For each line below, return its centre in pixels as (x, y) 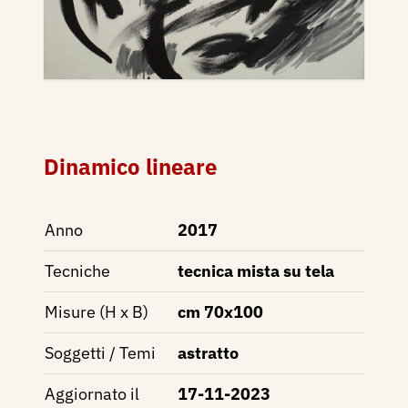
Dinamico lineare (130, 166)
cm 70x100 (220, 311)
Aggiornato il (92, 393)
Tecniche (77, 270)
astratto (208, 352)
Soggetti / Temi (100, 352)
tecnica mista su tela (256, 270)
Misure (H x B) (97, 311)
